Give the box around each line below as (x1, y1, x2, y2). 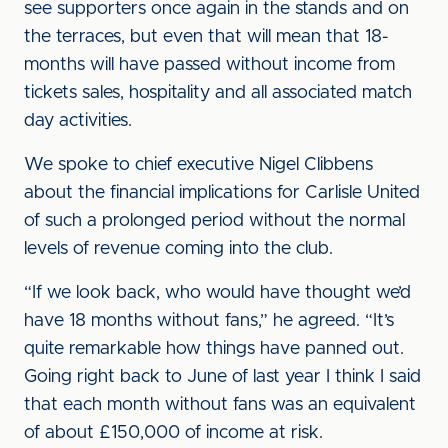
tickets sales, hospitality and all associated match (24, 84, 412, 102)
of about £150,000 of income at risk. (24, 424, 323, 442)
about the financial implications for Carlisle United (24, 184, 420, 202)
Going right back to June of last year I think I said (24, 368, 421, 386)
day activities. (24, 112, 132, 130)
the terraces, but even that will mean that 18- (24, 28, 388, 46)
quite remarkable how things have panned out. (24, 340, 404, 358)
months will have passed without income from (24, 56, 395, 74)
